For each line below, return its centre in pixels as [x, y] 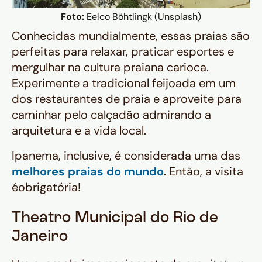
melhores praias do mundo [88, 172]
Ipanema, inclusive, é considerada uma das [126, 156]
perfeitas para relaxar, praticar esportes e [123, 52]
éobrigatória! [46, 187]
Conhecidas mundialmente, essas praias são [131, 36]
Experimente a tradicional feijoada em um [124, 83]
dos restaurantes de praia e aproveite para [127, 99]
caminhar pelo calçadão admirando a [111, 115]
